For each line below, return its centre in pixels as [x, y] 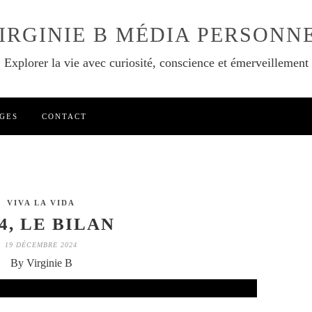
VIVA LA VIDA [41, 203]
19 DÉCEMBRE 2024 [41, 245]
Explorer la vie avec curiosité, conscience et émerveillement [156, 63]
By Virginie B [41, 263]
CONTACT [64, 116]
